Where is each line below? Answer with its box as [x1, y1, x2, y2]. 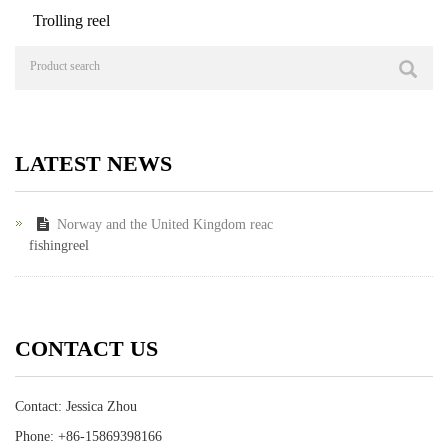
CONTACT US [15, 336, 158, 361]
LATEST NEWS [15, 151, 172, 176]
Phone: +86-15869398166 [15, 429, 162, 444]
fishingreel [29, 238, 89, 253]
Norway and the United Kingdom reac [57, 217, 273, 232]
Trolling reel [33, 12, 110, 29]
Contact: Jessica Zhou [15, 399, 137, 414]
